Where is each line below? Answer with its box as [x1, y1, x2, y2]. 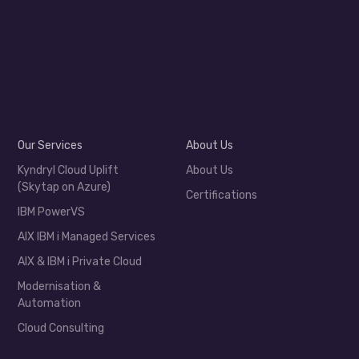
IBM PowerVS [18, 205, 86, 219]
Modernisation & [18, 280, 102, 293]
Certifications [185, 188, 257, 202]
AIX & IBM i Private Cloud [18, 255, 143, 268]
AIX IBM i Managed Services [18, 230, 156, 244]
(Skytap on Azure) [18, 180, 111, 194]
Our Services [18, 139, 83, 152]
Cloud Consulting [18, 321, 105, 335]
